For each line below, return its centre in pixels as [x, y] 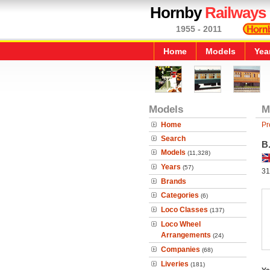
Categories [180, 195]
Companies [181, 250]
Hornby [177, 13]
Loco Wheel [181, 224]
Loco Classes [184, 210]
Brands [174, 181]
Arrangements [186, 235]
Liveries [175, 264]
